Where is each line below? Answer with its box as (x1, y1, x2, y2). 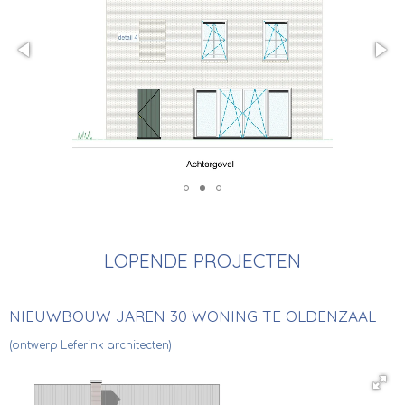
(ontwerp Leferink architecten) (9, 340, 172, 352)
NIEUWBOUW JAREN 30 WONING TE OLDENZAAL (9, 306, 376, 325)
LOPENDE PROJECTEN (104, 249, 301, 272)
